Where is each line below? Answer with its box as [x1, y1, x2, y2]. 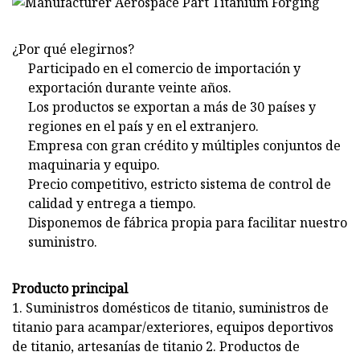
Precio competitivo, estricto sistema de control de [28, 174, 331, 193]
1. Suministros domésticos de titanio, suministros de [12, 298, 329, 317]
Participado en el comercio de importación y [28, 59, 301, 77]
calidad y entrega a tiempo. [28, 194, 196, 212]
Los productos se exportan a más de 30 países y [28, 97, 316, 116]
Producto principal [12, 279, 128, 297]
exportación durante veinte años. [28, 78, 231, 96]
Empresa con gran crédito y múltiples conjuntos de [28, 136, 341, 154]
